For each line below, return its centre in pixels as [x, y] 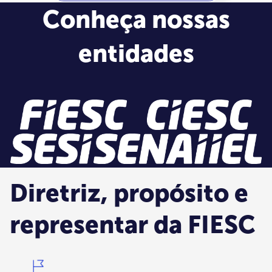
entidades [136, 54]
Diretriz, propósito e [129, 193]
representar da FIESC [133, 225]
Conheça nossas [136, 20]
